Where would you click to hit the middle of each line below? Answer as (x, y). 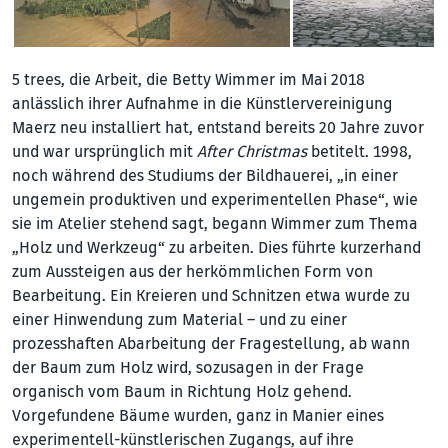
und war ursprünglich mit (104, 151)
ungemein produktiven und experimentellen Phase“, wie (215, 199)
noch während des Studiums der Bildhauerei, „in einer (205, 175)
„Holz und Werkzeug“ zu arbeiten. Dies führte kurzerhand (216, 247)
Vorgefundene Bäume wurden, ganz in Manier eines (198, 415)
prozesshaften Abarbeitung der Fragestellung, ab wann (211, 343)
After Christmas (252, 151)
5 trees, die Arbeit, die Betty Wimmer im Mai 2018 (188, 79)
